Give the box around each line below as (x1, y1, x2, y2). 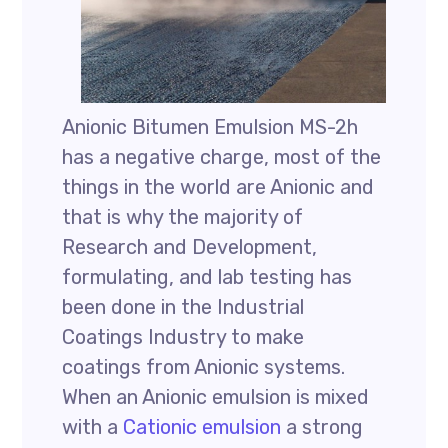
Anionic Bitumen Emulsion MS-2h (62, 115, 359, 139)
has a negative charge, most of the (62, 145, 382, 169)
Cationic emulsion (123, 415, 282, 439)
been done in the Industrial (62, 295, 305, 319)
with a (62, 415, 124, 439)
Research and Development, (62, 235, 318, 259)
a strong (281, 415, 364, 439)
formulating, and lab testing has (62, 265, 353, 289)
